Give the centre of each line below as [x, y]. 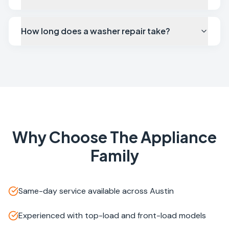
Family [114, 155]
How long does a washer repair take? [96, 31]
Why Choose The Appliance [114, 137]
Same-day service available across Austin [96, 191]
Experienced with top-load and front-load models [112, 215]
